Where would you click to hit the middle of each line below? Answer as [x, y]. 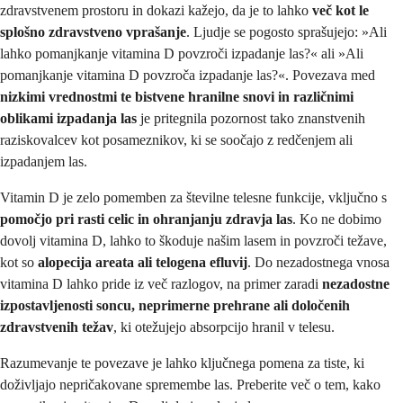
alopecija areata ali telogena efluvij [143, 263]
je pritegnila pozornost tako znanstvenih [251, 119]
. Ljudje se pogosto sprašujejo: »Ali [287, 32]
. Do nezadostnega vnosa [318, 263]
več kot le [340, 11]
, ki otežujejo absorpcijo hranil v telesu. [224, 327]
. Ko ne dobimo [337, 219]
